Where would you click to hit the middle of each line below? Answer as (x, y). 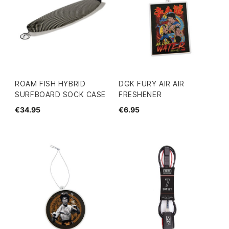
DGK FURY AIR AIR (152, 84)
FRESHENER (140, 95)
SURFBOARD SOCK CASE (60, 95)
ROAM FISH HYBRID (50, 84)
